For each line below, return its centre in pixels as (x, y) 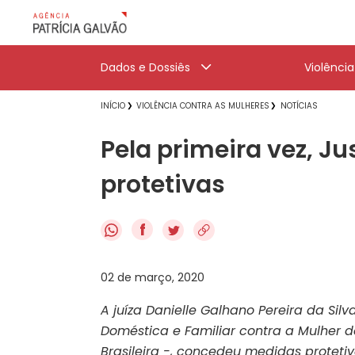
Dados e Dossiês (145, 67)
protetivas (163, 185)
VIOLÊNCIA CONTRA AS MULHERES (203, 106)
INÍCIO (113, 106)
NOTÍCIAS (299, 106)
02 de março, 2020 (153, 277)
